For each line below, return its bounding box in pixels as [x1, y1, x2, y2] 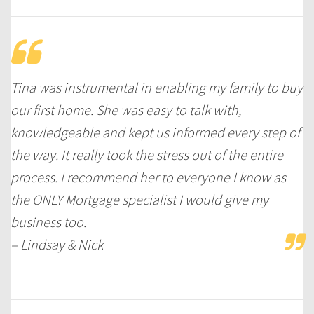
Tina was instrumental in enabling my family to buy [11, 78, 303, 96]
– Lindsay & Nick [11, 235, 103, 253]
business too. [11, 212, 86, 231]
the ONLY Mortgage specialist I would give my [11, 190, 268, 208]
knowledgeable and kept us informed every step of [11, 123, 300, 141]
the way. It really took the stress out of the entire [11, 145, 283, 163]
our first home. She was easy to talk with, [11, 100, 241, 118]
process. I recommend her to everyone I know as [11, 168, 286, 186]
